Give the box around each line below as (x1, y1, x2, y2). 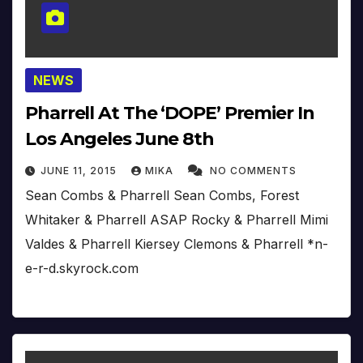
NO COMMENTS (210, 164, 297, 177)
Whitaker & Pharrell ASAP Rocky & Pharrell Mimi (25, 211, 328, 228)
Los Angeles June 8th (25, 127, 214, 150)
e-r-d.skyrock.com (25, 259, 139, 276)
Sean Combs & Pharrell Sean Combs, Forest (25, 186, 299, 203)
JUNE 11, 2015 (41, 164, 120, 177)
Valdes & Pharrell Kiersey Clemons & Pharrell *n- (25, 235, 328, 252)
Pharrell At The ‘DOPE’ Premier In (25, 101, 314, 124)
